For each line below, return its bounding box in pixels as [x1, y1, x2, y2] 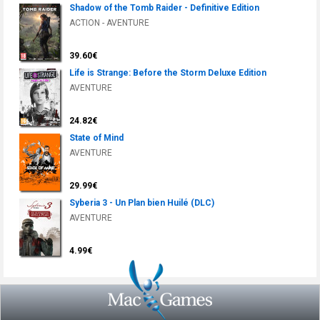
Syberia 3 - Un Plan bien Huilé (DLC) [69, 198, 214, 209]
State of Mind [69, 133, 124, 144]
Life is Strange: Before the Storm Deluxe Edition [69, 68, 266, 79]
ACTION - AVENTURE [69, 18, 149, 29]
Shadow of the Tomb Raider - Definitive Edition [69, 3, 259, 14]
